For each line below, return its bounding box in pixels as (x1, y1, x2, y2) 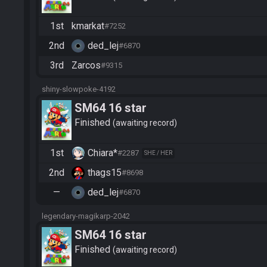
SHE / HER (144, 149, 172, 156)
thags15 (88, 166, 122, 178)
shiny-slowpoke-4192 (42, 84, 116, 94)
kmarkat (72, 20, 104, 32)
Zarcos (72, 59, 101, 71)
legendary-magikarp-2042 (42, 211, 130, 221)
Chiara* (88, 147, 117, 159)
